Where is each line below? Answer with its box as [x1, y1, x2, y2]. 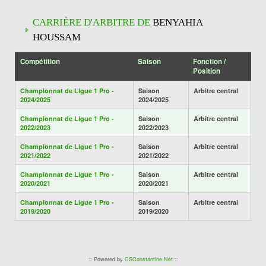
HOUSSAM [33, 31, 81, 43]
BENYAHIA [153, 17, 202, 28]
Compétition [20, 56, 60, 66]
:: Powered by [88, 255, 125, 263]
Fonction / [193, 56, 226, 66]
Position [193, 66, 220, 76]
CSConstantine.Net [124, 255, 173, 263]
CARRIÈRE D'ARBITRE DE [33, 17, 153, 28]
